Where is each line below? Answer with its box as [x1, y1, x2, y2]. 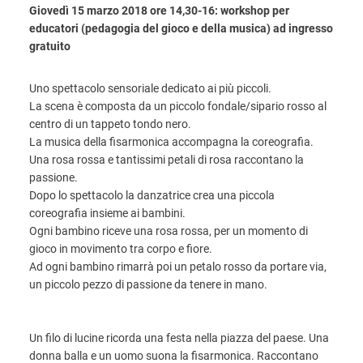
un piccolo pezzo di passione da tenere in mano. [29, 278, 267, 291]
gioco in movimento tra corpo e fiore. [29, 242, 212, 255]
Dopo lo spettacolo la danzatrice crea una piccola [29, 189, 275, 202]
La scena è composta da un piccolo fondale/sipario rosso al [29, 100, 327, 113]
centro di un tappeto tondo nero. [29, 117, 191, 130]
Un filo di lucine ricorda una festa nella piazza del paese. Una [29, 331, 329, 344]
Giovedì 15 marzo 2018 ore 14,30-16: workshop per [29, 4, 289, 17]
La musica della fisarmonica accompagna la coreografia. [29, 135, 314, 148]
